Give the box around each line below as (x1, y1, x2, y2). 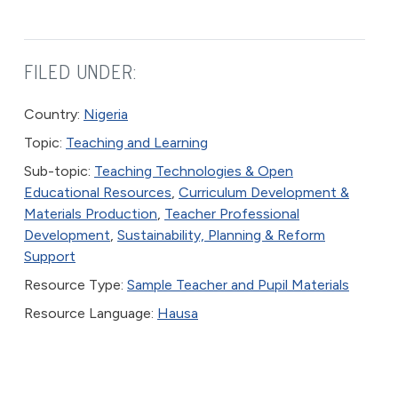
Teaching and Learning (66, 134, 208, 152)
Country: (24, 106, 84, 123)
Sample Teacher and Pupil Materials (127, 276, 349, 294)
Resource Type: (24, 276, 127, 294)
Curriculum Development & (179, 184, 349, 202)
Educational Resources (24, 184, 171, 202)
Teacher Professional (164, 205, 299, 223)
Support (24, 248, 76, 266)
